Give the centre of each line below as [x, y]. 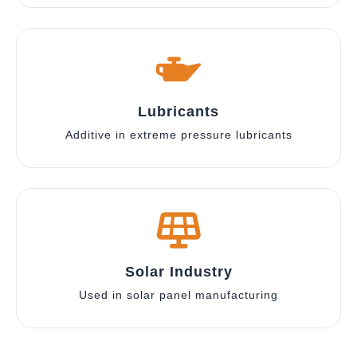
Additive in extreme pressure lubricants [178, 134]
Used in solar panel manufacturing [178, 294]
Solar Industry [178, 271]
